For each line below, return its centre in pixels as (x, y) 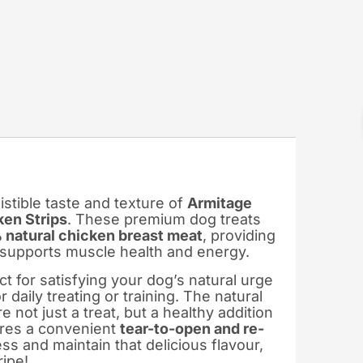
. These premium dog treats (164, 219)
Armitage (220, 203)
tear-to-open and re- (192, 328)
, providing (239, 235)
